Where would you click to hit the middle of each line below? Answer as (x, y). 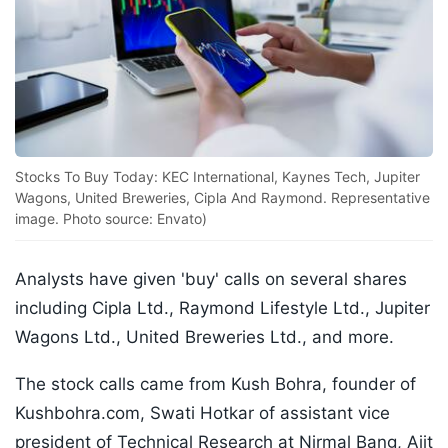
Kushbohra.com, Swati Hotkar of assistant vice (202, 413)
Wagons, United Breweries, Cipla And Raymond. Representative (222, 198)
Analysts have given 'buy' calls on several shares (211, 279)
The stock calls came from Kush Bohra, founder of (215, 384)
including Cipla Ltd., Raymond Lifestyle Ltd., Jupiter (222, 308)
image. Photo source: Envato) (111, 219)
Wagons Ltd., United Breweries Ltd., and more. (204, 337)
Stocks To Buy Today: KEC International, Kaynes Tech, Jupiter (217, 177)
